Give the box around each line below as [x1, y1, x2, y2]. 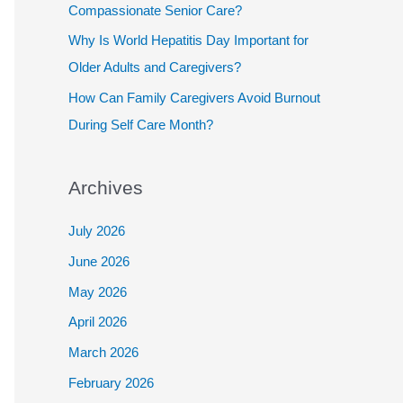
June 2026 [68, 253, 130, 269]
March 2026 [68, 345, 139, 360]
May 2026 [68, 283, 127, 300]
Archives [68, 177, 143, 198]
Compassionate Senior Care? [68, 2, 242, 18]
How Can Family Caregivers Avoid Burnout [68, 90, 320, 105]
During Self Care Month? [68, 117, 213, 132]
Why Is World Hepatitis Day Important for [68, 32, 309, 49]
